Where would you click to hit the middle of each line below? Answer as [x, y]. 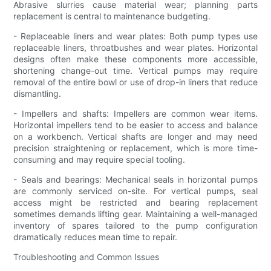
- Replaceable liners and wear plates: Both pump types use [135, 36]
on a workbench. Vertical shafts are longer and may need [135, 136]
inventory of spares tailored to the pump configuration [135, 225]
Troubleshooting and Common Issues [87, 256]
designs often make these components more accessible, [135, 59]
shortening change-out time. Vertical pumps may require [135, 70]
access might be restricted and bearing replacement [135, 202]
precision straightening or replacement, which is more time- [135, 148]
